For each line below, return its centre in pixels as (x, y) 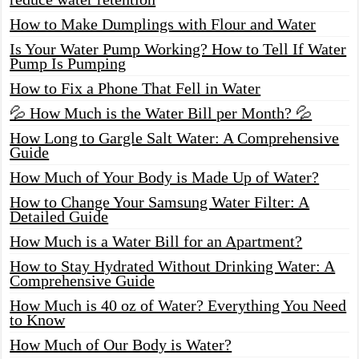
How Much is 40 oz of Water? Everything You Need (178, 305)
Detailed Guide (59, 216)
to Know (38, 319)
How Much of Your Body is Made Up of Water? (165, 177)
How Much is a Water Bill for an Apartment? (156, 241)
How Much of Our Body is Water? (121, 344)
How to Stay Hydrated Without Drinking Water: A (173, 266)
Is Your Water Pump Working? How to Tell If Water (178, 48)
